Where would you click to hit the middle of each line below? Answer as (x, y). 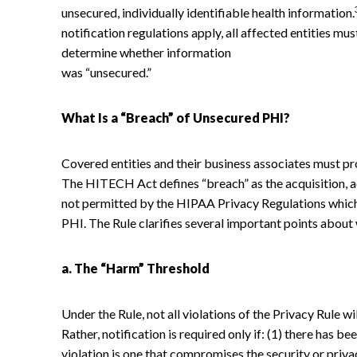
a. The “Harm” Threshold (135, 268)
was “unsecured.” (106, 72)
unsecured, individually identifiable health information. (208, 12)
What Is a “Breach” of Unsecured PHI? (176, 117)
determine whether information (146, 52)
